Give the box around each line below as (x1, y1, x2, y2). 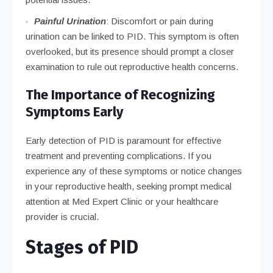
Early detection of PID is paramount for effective (25, 135, 221, 146)
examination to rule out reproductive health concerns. (25, 61, 238, 72)
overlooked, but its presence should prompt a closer (25, 46, 234, 57)
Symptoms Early (25, 103, 123, 120)
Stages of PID (25, 236, 138, 258)
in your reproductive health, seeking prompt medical (25, 180, 232, 191)
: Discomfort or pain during (105, 15, 213, 26)
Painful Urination (34, 15, 106, 26)
